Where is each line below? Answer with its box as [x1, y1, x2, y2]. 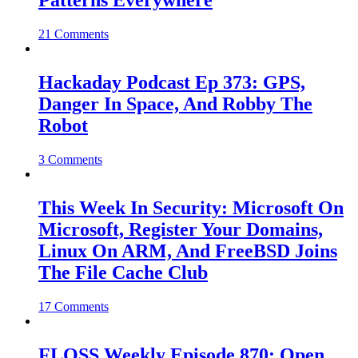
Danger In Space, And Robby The [38, 93, 312, 114]
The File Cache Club [38, 261, 208, 283]
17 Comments [38, 299, 109, 313]
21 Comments [38, 27, 109, 41]
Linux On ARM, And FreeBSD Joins [38, 240, 337, 261]
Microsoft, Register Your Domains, [38, 218, 323, 240]
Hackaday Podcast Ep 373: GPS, [38, 71, 305, 93]
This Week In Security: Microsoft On [38, 197, 344, 218]
